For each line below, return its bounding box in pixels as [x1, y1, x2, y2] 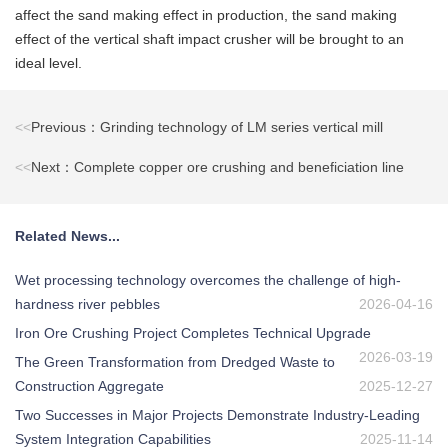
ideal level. [15, 55, 82, 72]
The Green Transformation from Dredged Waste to [15, 354, 335, 371]
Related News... [15, 228, 120, 245]
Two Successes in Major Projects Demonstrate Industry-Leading [15, 407, 420, 424]
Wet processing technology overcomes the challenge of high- [15, 272, 401, 289]
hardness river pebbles [15, 296, 160, 313]
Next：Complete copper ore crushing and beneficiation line [31, 159, 404, 176]
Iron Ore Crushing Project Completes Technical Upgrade [15, 325, 371, 342]
